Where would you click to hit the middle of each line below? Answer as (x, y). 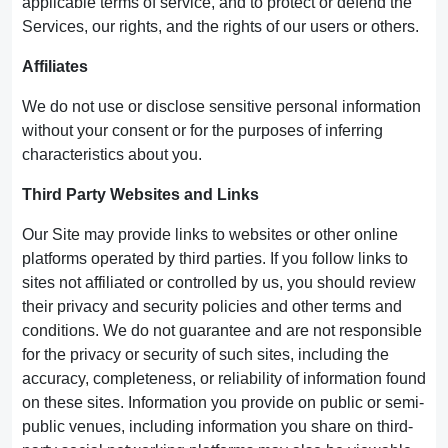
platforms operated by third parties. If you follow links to (215, 258)
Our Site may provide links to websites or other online (210, 234)
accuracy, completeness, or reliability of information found (224, 378)
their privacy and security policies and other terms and (212, 306)
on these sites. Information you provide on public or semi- (223, 402)
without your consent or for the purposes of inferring (202, 130)
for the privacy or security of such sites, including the (205, 354)
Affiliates (55, 66)
